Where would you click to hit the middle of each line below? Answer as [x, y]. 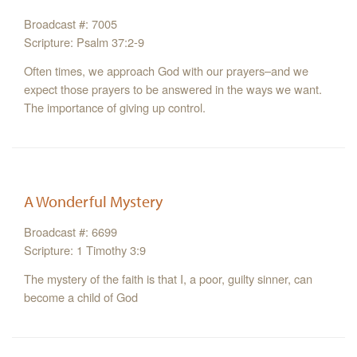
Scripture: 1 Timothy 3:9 [85, 250]
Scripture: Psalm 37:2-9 [84, 42]
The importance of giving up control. [115, 108]
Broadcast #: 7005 [71, 24]
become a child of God [81, 297]
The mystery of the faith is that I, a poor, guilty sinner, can [168, 279]
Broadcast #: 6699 [71, 232]
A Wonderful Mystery [93, 202]
